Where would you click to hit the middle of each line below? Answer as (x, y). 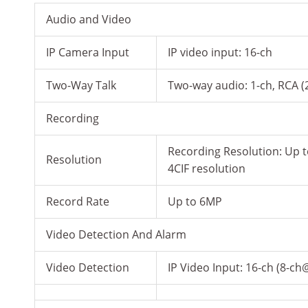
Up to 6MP (195, 202)
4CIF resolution (207, 169)
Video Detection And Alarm (116, 235)
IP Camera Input (88, 53)
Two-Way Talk (81, 86)
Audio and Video (89, 20)
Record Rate (78, 202)
